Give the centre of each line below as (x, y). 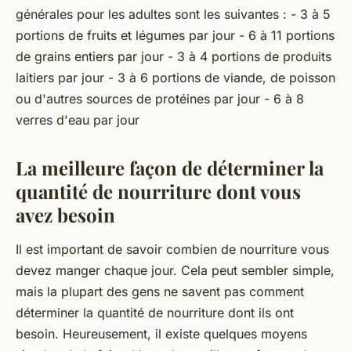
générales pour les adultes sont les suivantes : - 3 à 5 (173, 14)
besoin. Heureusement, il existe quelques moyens (161, 334)
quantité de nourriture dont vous (158, 192)
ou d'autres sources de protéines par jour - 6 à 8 (160, 99)
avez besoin (65, 215)
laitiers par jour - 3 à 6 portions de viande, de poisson (175, 78)
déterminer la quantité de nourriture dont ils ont (155, 313)
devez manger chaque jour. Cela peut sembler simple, (175, 271)
